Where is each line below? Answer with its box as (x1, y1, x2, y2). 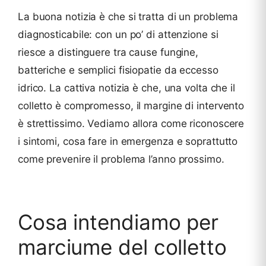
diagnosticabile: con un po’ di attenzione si (18, 28, 218, 40)
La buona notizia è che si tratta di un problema (18, 11, 239, 23)
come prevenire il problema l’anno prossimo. (18, 153, 224, 165)
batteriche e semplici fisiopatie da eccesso (18, 64, 218, 76)
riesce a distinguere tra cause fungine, (18, 46, 199, 58)
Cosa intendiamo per (18, 210, 219, 235)
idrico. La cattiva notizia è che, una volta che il (18, 82, 235, 94)
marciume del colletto (18, 235, 227, 259)
